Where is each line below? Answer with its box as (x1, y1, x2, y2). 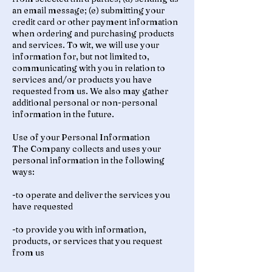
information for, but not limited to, (12, 51, 149, 62)
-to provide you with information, (12, 224, 146, 235)
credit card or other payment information (12, 16, 178, 27)
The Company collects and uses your (12, 143, 161, 154)
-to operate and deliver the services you (12, 189, 170, 200)
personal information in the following (12, 155, 165, 166)
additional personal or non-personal (12, 97, 157, 108)
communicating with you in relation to (12, 63, 165, 73)
